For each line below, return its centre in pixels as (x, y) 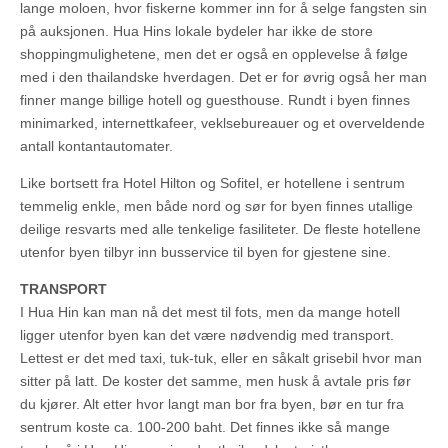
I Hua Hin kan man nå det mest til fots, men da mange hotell (210, 312)
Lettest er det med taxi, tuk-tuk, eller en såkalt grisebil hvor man (221, 358)
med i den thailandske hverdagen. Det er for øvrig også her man (223, 77)
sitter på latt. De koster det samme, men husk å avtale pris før (215, 381)
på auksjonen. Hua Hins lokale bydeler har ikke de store (196, 31)
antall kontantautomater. (96, 146)
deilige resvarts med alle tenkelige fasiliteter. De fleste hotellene (220, 229)
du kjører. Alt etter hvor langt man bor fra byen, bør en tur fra (212, 404)
